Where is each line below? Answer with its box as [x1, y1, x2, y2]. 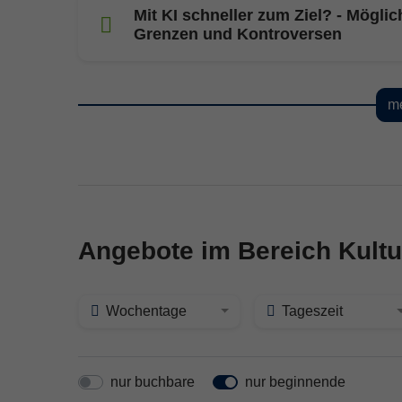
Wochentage [106, 303, 187, 319]
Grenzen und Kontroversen [134, 25, 342, 44]
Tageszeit [282, 303, 344, 319]
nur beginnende [245, 374, 345, 390]
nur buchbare [110, 374, 195, 390]
